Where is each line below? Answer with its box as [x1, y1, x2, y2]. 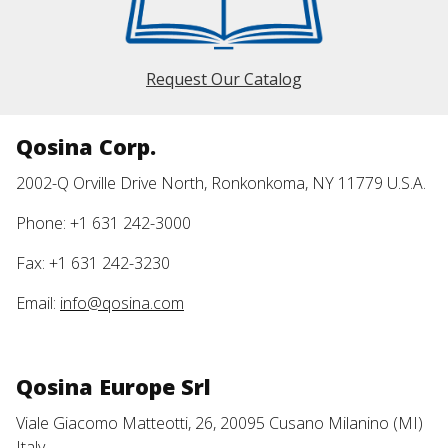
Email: [16, 292, 60, 315]
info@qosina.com [60, 292, 184, 315]
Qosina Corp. [16, 132, 156, 162]
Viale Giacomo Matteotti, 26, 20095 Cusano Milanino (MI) [16, 412, 423, 435]
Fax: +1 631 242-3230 [16, 252, 178, 275]
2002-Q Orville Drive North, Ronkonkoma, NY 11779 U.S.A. [16, 172, 426, 195]
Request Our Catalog [146, 68, 302, 91]
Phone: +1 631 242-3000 [16, 212, 199, 235]
